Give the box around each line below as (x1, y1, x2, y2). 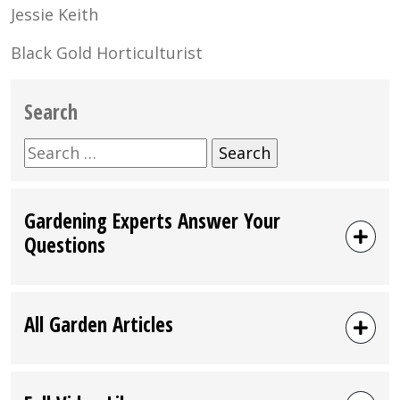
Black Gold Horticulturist (11, 41, 203, 63)
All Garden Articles (24, 309, 173, 338)
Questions (24, 229, 105, 259)
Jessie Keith (11, 3, 98, 25)
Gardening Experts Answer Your (24, 205, 280, 235)
